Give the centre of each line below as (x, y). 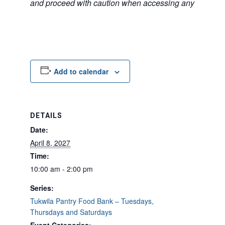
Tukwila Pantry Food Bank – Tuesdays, (92, 201)
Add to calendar (81, 71)
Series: (42, 188)
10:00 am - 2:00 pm (62, 169)
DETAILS (46, 116)
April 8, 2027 (50, 143)
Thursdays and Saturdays (71, 212)
